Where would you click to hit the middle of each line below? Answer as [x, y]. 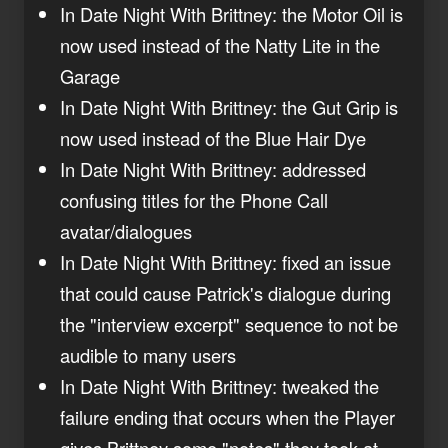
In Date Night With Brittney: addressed [213, 168]
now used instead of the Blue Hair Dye [213, 137]
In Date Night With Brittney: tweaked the [219, 385]
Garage [90, 75]
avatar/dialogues [126, 230]
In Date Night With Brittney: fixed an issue [225, 261]
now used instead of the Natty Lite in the [220, 44]
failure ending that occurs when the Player [227, 416]
